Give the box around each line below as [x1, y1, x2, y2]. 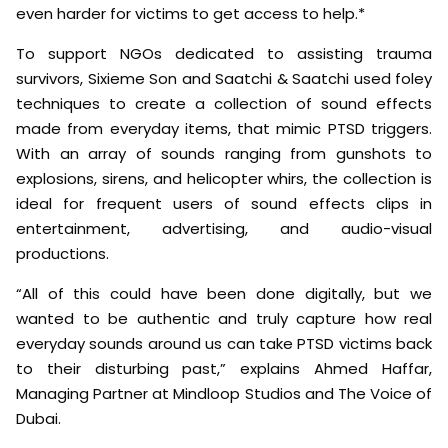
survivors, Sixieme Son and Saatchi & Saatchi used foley [16, 68, 432, 90]
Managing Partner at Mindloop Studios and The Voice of [16, 383, 432, 405]
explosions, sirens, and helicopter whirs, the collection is [16, 168, 432, 190]
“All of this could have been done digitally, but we [16, 283, 432, 305]
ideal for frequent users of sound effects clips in [16, 193, 432, 215]
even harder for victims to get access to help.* [16, 3, 365, 25]
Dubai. [16, 408, 61, 430]
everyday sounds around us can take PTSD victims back [16, 333, 432, 355]
